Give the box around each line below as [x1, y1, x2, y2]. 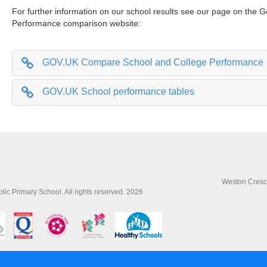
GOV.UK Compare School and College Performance [42, 57, 264, 67]
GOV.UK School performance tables [42, 86, 195, 97]
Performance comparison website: [12, 18, 141, 28]
